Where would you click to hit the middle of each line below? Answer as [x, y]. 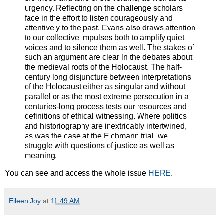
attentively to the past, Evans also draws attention [110, 28]
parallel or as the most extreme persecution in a [107, 97]
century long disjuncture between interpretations [108, 77]
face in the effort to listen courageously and [99, 18]
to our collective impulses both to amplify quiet [104, 38]
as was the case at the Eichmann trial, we [96, 136]
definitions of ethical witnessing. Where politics [106, 116]
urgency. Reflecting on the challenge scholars [104, 8]
